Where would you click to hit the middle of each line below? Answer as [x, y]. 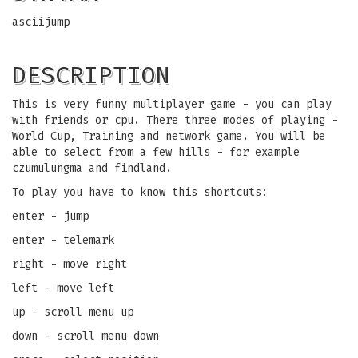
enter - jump [50, 216]
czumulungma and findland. [92, 168]
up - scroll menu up [73, 312]
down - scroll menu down [86, 336]
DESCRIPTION [91, 75]
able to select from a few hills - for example [156, 152]
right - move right [70, 264]
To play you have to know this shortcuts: [140, 192]
